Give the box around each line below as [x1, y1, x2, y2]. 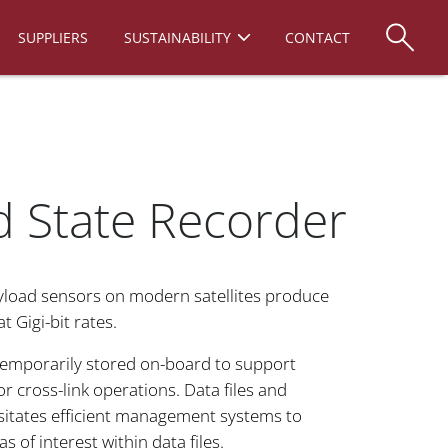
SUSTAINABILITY [124, 28, 231, 47]
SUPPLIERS [18, 28, 88, 47]
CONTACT [285, 28, 350, 47]
